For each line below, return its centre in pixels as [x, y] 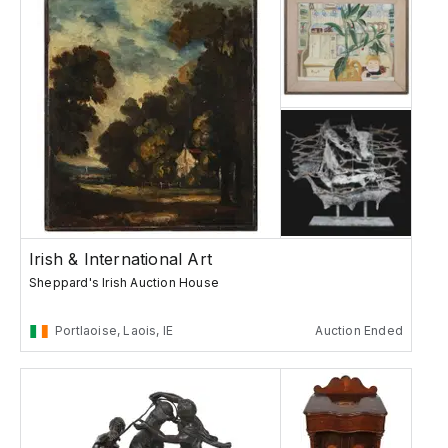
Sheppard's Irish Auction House [124, 283]
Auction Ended [359, 331]
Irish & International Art [120, 259]
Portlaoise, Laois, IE [114, 331]
